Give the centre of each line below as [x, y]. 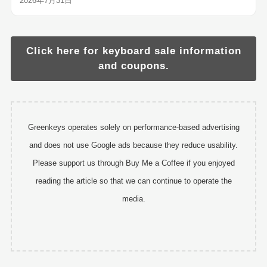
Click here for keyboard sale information [133, 51]
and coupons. [133, 66]
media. [133, 198]
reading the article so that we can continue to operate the [133, 181]
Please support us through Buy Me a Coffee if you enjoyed [133, 163]
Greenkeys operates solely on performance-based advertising [133, 127]
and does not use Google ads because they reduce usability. [133, 145]
